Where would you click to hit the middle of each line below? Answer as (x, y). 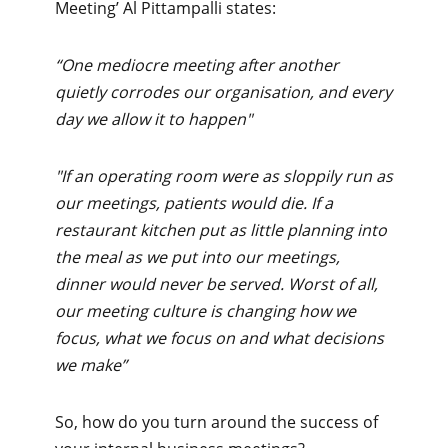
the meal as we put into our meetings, (197, 256)
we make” (91, 364)
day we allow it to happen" (153, 118)
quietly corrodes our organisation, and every (223, 91)
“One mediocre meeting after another (197, 64)
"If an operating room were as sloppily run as (224, 175)
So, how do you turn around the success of (216, 421)
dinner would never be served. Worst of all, (216, 283)
